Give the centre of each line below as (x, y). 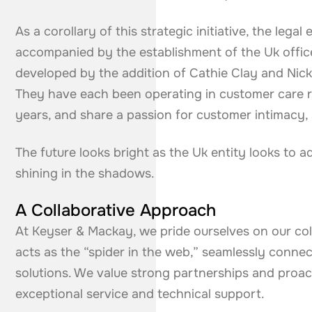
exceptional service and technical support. (140, 294)
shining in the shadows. (85, 173)
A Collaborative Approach (116, 210)
